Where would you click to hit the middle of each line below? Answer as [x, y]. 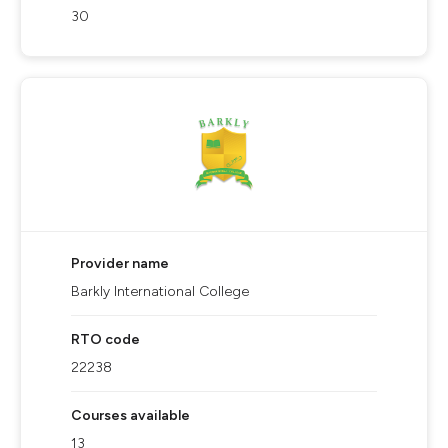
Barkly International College [160, 291]
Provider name [120, 263]
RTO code [105, 339]
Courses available [130, 415]
